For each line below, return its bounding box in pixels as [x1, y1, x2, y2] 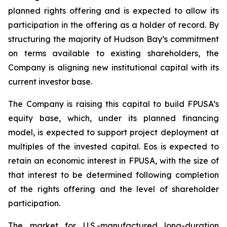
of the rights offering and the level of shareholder [8, 184, 219, 194]
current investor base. [8, 77, 92, 87]
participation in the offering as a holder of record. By [8, 20, 219, 30]
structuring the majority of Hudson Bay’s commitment [8, 34, 219, 44]
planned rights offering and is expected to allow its [8, 6, 219, 16]
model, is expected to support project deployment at [8, 127, 219, 137]
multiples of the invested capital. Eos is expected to [8, 141, 219, 152]
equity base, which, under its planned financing [8, 113, 219, 123]
